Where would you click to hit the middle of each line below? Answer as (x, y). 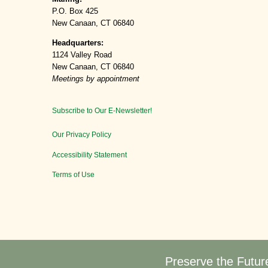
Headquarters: (78, 42)
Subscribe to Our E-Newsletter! (102, 111)
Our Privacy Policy (82, 135)
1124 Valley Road (82, 54)
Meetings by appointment (96, 78)
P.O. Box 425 (75, 11)
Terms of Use (73, 174)
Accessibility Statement (89, 155)
